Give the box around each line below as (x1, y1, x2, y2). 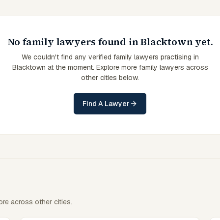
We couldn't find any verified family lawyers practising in (21, 53, 199, 61)
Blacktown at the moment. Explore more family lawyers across (12, 63, 208, 72)
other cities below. (81, 73, 139, 82)
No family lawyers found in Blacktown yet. (7, 35, 213, 49)
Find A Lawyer (82, 99, 130, 108)
